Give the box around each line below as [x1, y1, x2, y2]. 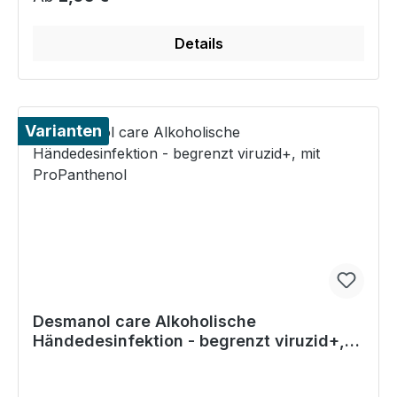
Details [174, 35, 223, 53]
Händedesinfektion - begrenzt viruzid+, [33, 331, 345, 351]
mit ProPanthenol [33, 351, 167, 370]
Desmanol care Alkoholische [33, 312, 256, 331]
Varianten [25, 121, 102, 141]
